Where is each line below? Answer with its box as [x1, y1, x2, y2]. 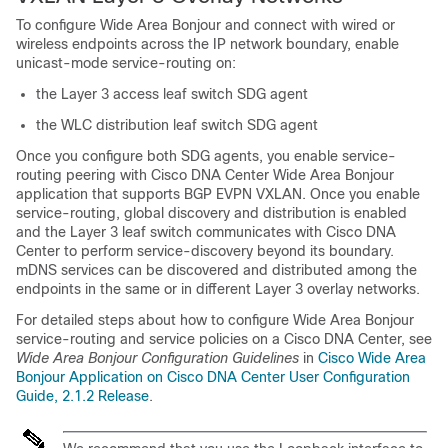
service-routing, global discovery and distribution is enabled [16, 205, 407, 222]
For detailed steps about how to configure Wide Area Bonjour [16, 312, 414, 329]
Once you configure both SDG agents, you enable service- [16, 148, 396, 165]
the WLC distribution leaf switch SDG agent [36, 117, 318, 134]
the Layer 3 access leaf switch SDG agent [36, 86, 308, 103]
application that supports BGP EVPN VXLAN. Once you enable [16, 186, 420, 203]
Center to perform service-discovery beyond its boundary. [16, 243, 394, 260]
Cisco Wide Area [318, 350, 426, 367]
